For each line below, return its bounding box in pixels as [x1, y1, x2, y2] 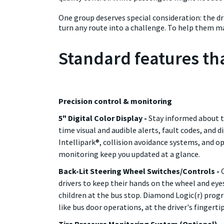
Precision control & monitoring [58, 96, 172, 106]
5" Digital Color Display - [58, 113, 148, 123]
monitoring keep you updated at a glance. [58, 149, 200, 159]
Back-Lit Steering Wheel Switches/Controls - [58, 166, 221, 176]
